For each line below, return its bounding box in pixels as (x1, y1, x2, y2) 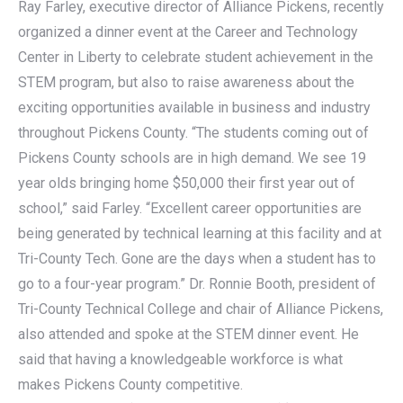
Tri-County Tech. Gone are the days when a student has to (18, 250, 376, 267)
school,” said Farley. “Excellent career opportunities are (18, 200, 362, 217)
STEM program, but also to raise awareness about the (18, 74, 354, 91)
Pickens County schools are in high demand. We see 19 (18, 149, 366, 166)
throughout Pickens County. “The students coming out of (18, 124, 369, 141)
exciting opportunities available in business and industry (18, 99, 371, 116)
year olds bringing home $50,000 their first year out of (18, 175, 355, 192)
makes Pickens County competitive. (18, 376, 243, 393)
